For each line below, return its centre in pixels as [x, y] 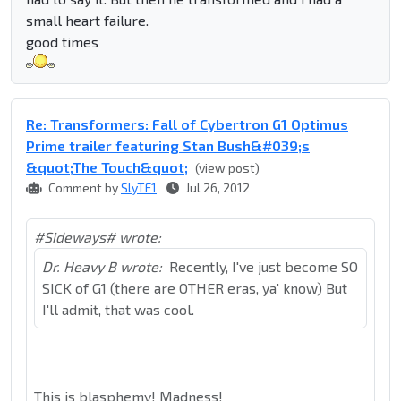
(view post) [227, 168]
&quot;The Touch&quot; [107, 167]
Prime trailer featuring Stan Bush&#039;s [168, 146]
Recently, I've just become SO [264, 267]
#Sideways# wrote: [98, 237]
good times [62, 42]
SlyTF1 [139, 188]
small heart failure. [87, 21]
